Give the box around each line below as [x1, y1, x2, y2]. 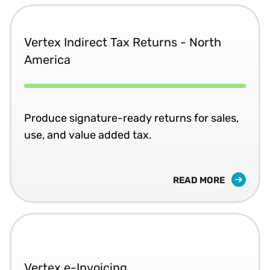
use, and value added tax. [24, 128, 152, 142]
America [24, 52, 71, 67]
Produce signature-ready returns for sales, [24, 111, 239, 125]
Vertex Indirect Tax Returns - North [24, 34, 221, 49]
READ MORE [173, 174, 227, 186]
